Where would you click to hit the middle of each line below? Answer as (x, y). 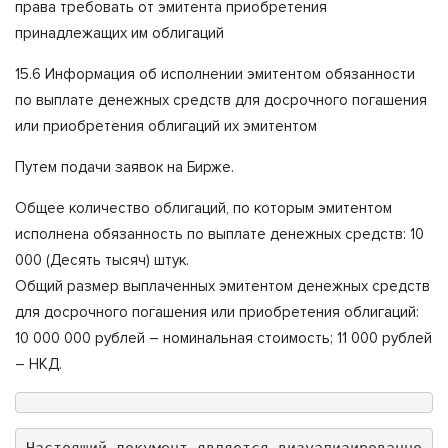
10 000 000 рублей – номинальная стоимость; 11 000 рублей (223, 337)
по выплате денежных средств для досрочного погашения (221, 99)
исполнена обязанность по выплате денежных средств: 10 (219, 233)
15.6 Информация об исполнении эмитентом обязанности (215, 73)
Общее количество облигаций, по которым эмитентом (203, 207)
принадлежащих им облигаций (119, 32)
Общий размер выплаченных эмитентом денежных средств (222, 285)
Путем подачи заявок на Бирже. (124, 166)
